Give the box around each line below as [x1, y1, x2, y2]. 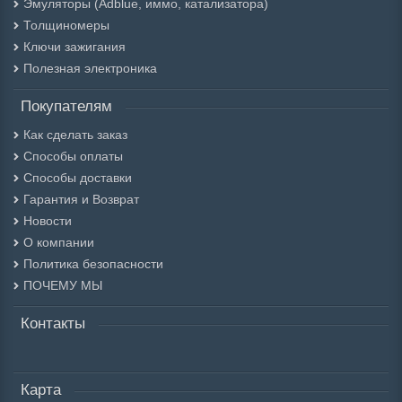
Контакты [21, 315, 85, 333]
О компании [23, 235, 94, 250]
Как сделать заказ [23, 127, 127, 143]
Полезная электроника [23, 61, 157, 76]
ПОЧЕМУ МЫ [23, 278, 102, 293]
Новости [23, 214, 72, 229]
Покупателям [21, 98, 112, 116]
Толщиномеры [23, 18, 109, 33]
